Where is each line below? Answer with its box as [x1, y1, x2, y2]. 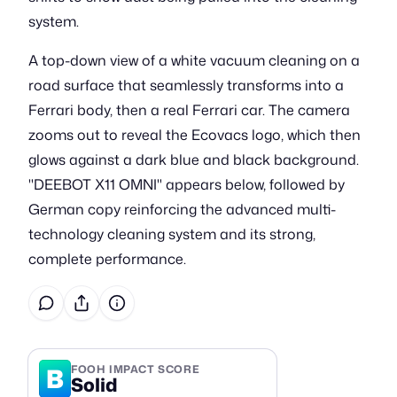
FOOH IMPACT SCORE [71, 361, 200, 377]
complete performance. [28, 249, 186, 269]
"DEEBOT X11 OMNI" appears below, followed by [28, 175, 345, 194]
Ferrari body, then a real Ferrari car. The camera [28, 100, 350, 120]
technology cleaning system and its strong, [28, 224, 315, 244]
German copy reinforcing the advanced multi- [28, 199, 336, 219]
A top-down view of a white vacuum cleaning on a [28, 51, 360, 70]
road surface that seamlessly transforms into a [28, 75, 344, 95]
